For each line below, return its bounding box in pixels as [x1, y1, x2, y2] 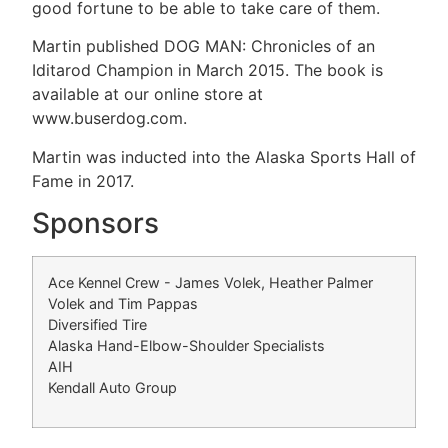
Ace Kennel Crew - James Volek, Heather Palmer [48, 274, 373, 292]
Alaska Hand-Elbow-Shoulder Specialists [48, 337, 325, 355]
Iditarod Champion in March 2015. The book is [32, 60, 383, 81]
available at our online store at [32, 84, 263, 105]
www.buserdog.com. [32, 108, 187, 129]
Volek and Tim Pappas [48, 295, 198, 313]
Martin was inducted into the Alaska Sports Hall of [32, 146, 416, 167]
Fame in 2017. [32, 170, 134, 191]
